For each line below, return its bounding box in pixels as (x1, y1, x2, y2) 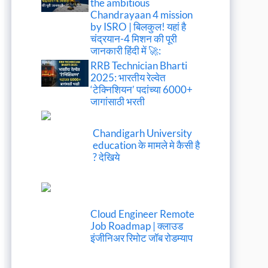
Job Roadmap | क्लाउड (90, 219, 184, 232)
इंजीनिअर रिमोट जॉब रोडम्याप (90, 231, 193, 244)
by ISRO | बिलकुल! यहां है (90, 20, 187, 33)
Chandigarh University (93, 126, 192, 139)
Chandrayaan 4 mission (90, 8, 193, 22)
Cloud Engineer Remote (90, 207, 195, 220)
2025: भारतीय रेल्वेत (90, 71, 166, 84)
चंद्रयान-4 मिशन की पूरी (90, 32, 178, 45)
